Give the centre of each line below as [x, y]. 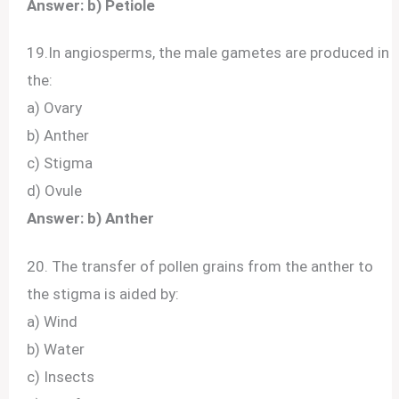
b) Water [56, 349]
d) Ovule [55, 191]
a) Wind [53, 321]
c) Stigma [60, 163]
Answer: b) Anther [91, 219]
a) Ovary [55, 108]
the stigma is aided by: [103, 293]
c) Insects [61, 376]
